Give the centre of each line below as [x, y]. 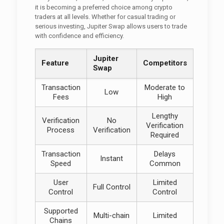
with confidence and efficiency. [79, 36]
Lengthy [165, 116]
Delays [165, 154]
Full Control [111, 187]
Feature [55, 63]
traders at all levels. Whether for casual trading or [105, 17]
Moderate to [165, 87]
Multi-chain [112, 215]
